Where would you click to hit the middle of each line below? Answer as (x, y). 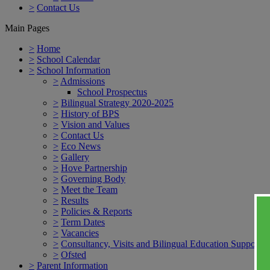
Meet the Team (89, 189)
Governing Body (93, 178)
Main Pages (27, 28)
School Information (74, 70)
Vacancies (80, 233)
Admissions (83, 81)
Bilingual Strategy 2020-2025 (117, 102)
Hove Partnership (94, 168)
